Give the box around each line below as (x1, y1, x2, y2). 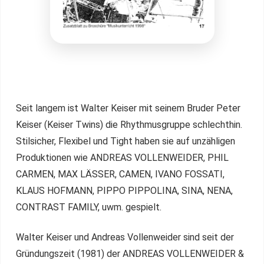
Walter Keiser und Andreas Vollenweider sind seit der (16, 232, 234, 243)
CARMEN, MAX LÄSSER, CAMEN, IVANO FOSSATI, (16, 169, 225, 180)
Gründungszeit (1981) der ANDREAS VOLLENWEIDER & (16, 248, 244, 260)
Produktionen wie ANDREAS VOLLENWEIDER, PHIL (16, 152, 229, 164)
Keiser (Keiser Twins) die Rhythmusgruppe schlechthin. (16, 119, 242, 131)
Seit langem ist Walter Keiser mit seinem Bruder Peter (16, 103, 240, 114)
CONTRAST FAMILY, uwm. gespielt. (16, 202, 161, 213)
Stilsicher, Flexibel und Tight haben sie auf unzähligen (16, 136, 235, 147)
